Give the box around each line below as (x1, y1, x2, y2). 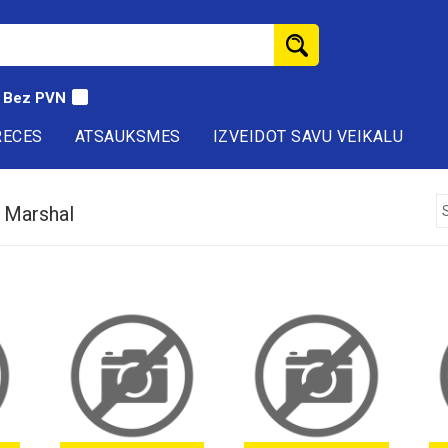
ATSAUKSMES (74, 127, 181, 146)
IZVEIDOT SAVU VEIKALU (212, 127, 403, 146)
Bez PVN (3, 89, 66, 107)
